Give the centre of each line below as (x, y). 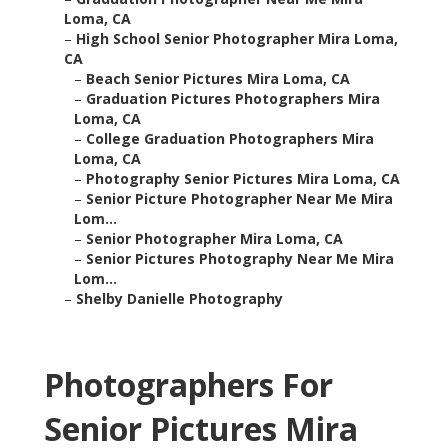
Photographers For (188, 385)
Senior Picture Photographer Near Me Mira (239, 199)
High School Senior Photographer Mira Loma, (237, 39)
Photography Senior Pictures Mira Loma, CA (243, 179)
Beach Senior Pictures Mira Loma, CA (218, 79)
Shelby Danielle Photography (179, 299)
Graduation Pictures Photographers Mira (233, 99)
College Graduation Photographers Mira (230, 139)
